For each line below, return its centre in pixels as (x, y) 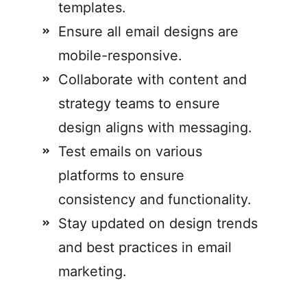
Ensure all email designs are (148, 32)
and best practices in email (145, 247)
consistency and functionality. (155, 199)
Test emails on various (130, 151)
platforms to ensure (121, 175)
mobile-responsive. (120, 56)
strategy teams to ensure (139, 103)
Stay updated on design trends (158, 223)
